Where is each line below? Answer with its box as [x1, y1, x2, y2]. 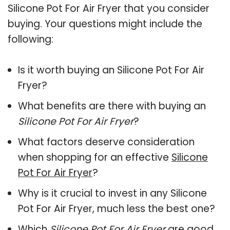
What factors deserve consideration [18, 135, 195, 149]
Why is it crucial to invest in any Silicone [18, 186, 207, 200]
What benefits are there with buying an [18, 99, 206, 113]
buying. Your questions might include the [8, 16, 202, 31]
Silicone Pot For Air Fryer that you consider [8, 1, 209, 15]
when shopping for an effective [18, 150, 171, 164]
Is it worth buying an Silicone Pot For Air [18, 63, 204, 77]
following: [8, 32, 53, 46]
